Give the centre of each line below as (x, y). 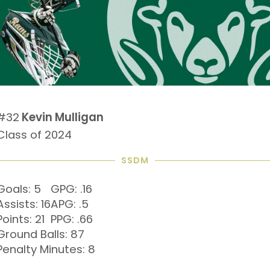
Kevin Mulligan (63, 117)
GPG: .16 (71, 189)
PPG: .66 (72, 219)
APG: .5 (70, 204)
